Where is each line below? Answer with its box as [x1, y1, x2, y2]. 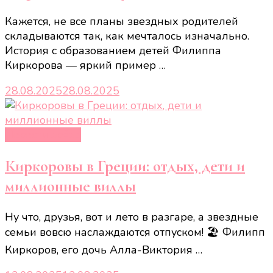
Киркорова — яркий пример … [5, 58, 166, 73]
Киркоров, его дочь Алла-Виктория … [5, 243, 202, 258]
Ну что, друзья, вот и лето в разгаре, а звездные [5, 210, 258, 225]
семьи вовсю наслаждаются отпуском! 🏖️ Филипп [5, 225, 265, 240]
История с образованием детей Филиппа [5, 43, 221, 58]
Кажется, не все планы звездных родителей [5, 14, 238, 29]
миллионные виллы [5, 175, 136, 196]
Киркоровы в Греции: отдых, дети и [5, 155, 245, 176]
